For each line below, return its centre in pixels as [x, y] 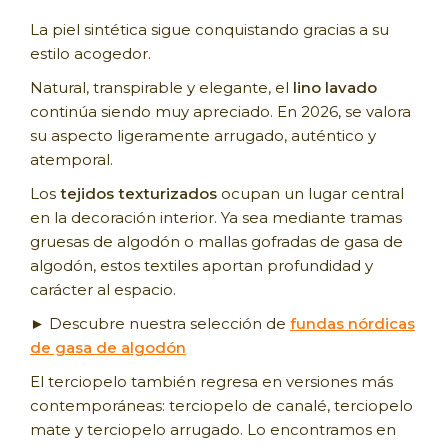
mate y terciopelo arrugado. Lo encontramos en [213, 430]
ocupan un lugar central [310, 194]
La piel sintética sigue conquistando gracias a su [209, 30]
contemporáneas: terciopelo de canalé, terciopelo [221, 406]
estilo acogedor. [90, 54]
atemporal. [71, 160]
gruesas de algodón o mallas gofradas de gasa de [216, 242]
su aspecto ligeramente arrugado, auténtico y [203, 136]
